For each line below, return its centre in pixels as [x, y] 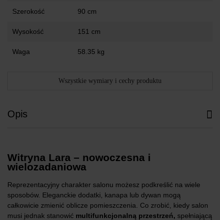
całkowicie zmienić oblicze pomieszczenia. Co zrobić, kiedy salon [108, 206]
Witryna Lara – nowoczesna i [79, 157]
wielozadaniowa [47, 166]
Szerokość [28, 12]
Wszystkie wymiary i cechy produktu [110, 81]
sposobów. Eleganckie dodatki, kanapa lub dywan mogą [94, 195]
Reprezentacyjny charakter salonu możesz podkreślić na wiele [104, 185]
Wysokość [28, 32]
